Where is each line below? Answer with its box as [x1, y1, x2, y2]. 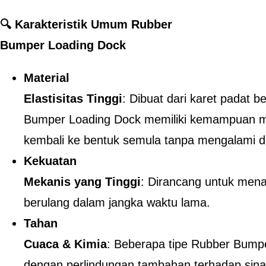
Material [24, 71, 69, 84]
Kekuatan [24, 154, 77, 167]
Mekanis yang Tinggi [24, 175, 141, 188]
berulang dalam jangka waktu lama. [24, 196, 210, 209]
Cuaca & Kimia [24, 237, 107, 251]
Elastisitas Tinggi [24, 92, 122, 105]
